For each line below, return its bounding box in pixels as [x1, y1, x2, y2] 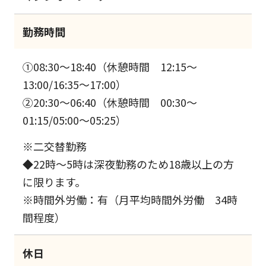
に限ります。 [23, 173, 86, 189]
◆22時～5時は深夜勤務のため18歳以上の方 [23, 156, 235, 172]
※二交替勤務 [23, 138, 87, 154]
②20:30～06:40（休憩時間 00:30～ [23, 94, 198, 110]
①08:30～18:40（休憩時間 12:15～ [23, 58, 198, 74]
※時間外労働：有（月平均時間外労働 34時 [23, 191, 238, 207]
